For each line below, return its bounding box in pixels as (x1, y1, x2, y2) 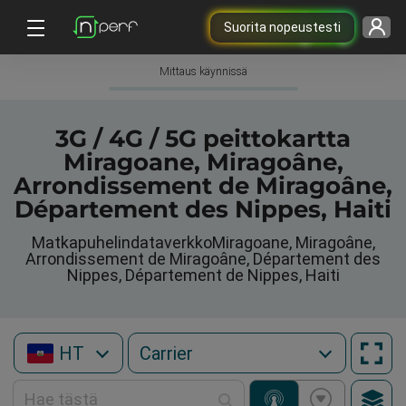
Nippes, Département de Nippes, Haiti (66, 266, 340, 285)
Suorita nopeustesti (223, 19, 341, 34)
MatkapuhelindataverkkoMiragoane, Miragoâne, (31, 233, 375, 252)
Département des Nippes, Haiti (14, 195, 391, 224)
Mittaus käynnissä (159, 65, 247, 78)
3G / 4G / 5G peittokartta (55, 124, 351, 153)
